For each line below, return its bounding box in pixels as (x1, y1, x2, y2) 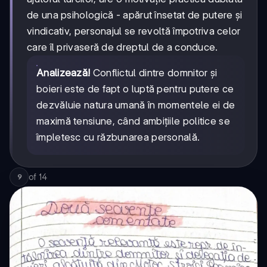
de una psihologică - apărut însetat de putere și (27, 9, 243, 21)
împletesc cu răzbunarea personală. (36, 131, 200, 144)
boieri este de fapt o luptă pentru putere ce (36, 83, 234, 95)
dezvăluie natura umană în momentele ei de (36, 99, 235, 111)
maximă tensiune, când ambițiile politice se (36, 115, 230, 128)
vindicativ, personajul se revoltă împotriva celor (27, 25, 241, 38)
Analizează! (36, 67, 91, 79)
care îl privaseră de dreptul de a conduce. (27, 41, 218, 54)
